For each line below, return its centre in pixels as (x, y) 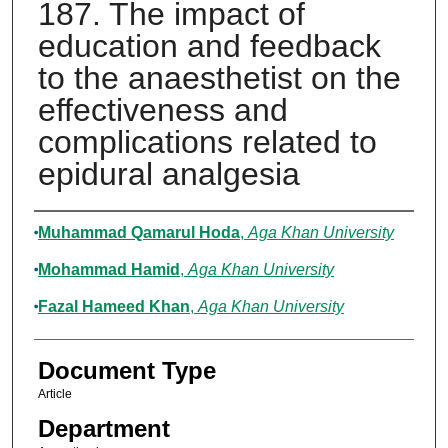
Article (54, 394)
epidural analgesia (168, 174)
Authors (74, 231)
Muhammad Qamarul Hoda (138, 233)
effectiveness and (162, 110)
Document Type (126, 371)
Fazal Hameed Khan (113, 307)
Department (103, 429)
